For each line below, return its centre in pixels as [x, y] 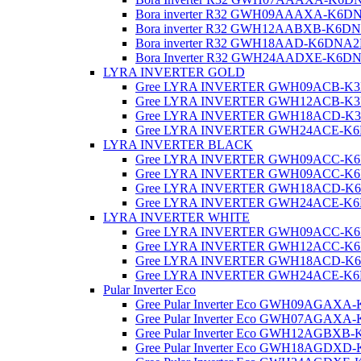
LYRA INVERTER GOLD [174, 73]
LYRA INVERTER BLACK [178, 145]
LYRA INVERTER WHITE [176, 218]
